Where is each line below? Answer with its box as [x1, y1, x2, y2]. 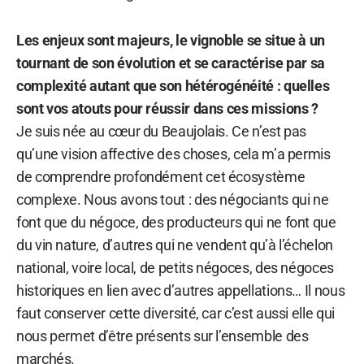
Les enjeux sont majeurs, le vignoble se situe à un [16, 31, 326, 49]
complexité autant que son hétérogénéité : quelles [16, 76, 330, 94]
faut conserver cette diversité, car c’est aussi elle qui [16, 304, 335, 322]
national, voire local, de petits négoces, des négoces [16, 258, 334, 276]
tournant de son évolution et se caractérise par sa [16, 54, 326, 71]
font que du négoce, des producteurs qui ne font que [16, 213, 336, 231]
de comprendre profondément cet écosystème [16, 167, 305, 185]
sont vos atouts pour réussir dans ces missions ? [16, 99, 318, 117]
